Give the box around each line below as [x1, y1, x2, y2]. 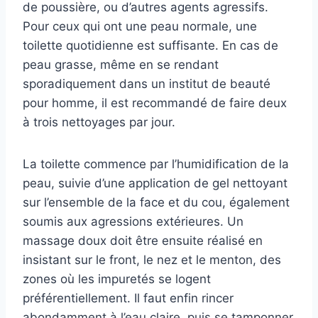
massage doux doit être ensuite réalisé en [23, 234, 263, 248]
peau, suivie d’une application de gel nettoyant [23, 176, 287, 191]
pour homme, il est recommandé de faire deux [23, 96, 287, 111]
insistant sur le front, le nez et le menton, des [23, 253, 281, 268]
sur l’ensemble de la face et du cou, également [23, 195, 290, 210]
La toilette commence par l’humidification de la [23, 157, 289, 172]
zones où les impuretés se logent [23, 272, 211, 287]
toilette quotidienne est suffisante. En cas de [23, 38, 278, 53]
